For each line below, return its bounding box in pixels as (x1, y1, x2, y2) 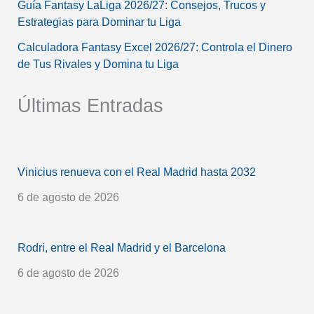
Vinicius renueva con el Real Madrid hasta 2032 (17, 165, 256, 178)
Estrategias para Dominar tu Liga (17, 15, 181, 28)
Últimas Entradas (17, 94, 163, 116)
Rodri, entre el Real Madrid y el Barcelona (17, 241, 226, 254)
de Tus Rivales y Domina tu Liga (17, 57, 179, 70)
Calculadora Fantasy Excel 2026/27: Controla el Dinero (17, 41, 292, 53)
